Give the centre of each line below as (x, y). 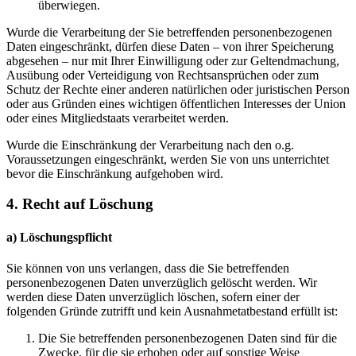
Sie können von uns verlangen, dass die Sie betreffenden (148, 268)
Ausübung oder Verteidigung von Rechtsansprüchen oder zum (163, 75)
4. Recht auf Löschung (80, 204)
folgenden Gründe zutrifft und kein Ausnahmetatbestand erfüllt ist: (172, 311)
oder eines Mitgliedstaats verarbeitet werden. (118, 118)
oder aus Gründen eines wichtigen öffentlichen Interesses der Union (176, 103)
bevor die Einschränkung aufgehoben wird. (115, 173)
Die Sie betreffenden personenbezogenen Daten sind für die (188, 338)
